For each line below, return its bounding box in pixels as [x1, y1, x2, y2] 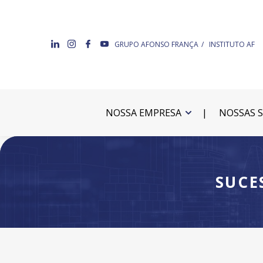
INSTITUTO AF [209, 39, 255, 49]
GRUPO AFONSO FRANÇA [114, 39, 198, 49]
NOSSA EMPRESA [105, 106, 181, 119]
